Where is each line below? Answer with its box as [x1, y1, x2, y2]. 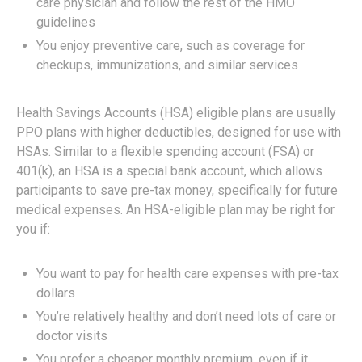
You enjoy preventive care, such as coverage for [36, 37, 305, 53]
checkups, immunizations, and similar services [36, 57, 298, 73]
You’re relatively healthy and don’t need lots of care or [36, 308, 336, 324]
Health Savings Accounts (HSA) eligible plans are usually [16, 104, 336, 120]
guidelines [36, 14, 95, 30]
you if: [16, 221, 50, 237]
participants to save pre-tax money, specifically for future [16, 182, 338, 198]
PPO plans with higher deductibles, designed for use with [16, 124, 341, 140]
